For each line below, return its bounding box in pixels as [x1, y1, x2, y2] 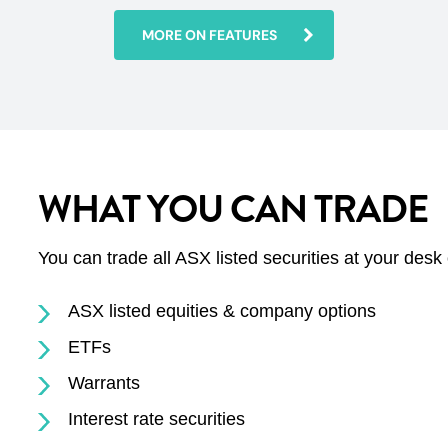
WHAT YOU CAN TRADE [37, 182, 428, 237]
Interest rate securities [67, 409, 245, 429]
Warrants [67, 373, 140, 393]
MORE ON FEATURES [142, 26, 277, 44]
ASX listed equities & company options [67, 301, 376, 321]
